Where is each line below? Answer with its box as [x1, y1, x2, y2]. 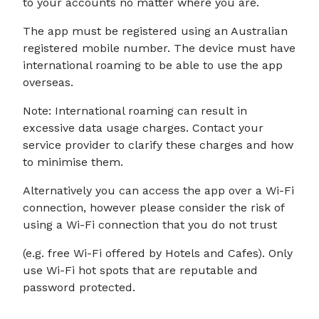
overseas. [23, 75, 73, 89]
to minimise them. [23, 155, 123, 169]
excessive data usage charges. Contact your [23, 121, 263, 135]
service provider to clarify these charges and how [23, 138, 293, 152]
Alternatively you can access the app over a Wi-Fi [23, 184, 294, 197]
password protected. [23, 281, 135, 294]
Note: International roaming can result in [23, 104, 247, 117]
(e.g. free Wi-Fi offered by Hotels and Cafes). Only [23, 246, 293, 260]
